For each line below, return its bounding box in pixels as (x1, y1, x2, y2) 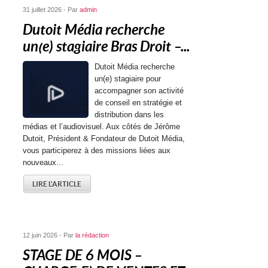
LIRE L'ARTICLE (32, 180, 82, 188)
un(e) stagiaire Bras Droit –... (23, 38, 190, 56)
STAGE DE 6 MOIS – (23, 247, 143, 264)
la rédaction (75, 232, 109, 239)
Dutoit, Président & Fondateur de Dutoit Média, (23, 134, 185, 144)
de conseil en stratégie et (95, 98, 182, 108)
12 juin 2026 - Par (23, 232, 76, 239)
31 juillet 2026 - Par (23, 6, 80, 14)
